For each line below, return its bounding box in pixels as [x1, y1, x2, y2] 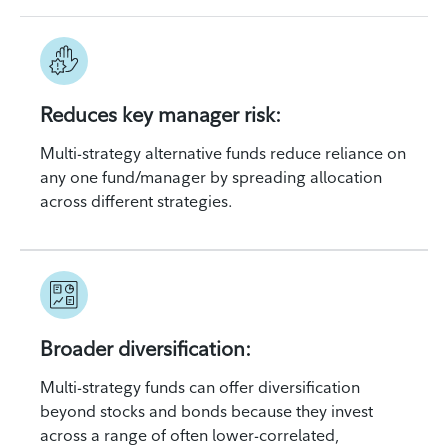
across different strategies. [40, 190, 233, 211]
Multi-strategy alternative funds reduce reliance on [40, 142, 406, 163]
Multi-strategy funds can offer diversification [40, 376, 360, 397]
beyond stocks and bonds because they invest [40, 400, 373, 421]
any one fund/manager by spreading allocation [40, 166, 382, 187]
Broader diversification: [40, 335, 251, 361]
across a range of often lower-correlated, [40, 424, 340, 445]
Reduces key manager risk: [40, 101, 281, 127]
